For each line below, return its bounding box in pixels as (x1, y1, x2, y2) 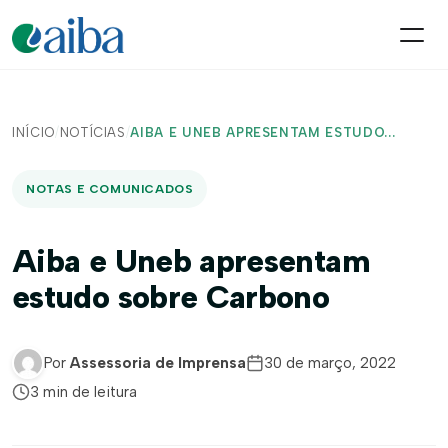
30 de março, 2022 (264, 354, 396, 372)
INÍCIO (12, 125, 55, 140)
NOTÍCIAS (59, 125, 126, 140)
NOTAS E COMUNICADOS (26, 182, 194, 196)
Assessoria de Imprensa (70, 354, 246, 372)
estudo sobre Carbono (12, 278, 330, 316)
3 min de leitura (30, 383, 137, 401)
